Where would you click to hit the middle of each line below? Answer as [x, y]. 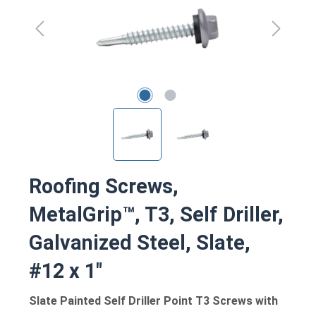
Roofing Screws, [104, 186]
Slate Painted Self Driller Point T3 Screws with [153, 300]
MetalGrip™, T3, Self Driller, [156, 214]
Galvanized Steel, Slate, [140, 242]
